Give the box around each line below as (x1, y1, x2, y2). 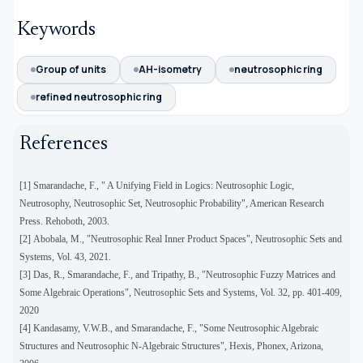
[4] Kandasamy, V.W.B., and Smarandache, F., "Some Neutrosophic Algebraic (19, 322, 318, 334)
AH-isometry (139, 62, 202, 76)
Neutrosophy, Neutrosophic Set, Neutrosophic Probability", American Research (19, 197, 324, 209)
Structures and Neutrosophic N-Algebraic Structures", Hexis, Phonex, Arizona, (19, 340, 323, 352)
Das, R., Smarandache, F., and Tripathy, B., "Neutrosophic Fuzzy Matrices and (31, 268, 335, 280)
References (19, 134, 108, 154)
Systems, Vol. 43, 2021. (19, 250, 111, 263)
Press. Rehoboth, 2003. (19, 215, 109, 227)
